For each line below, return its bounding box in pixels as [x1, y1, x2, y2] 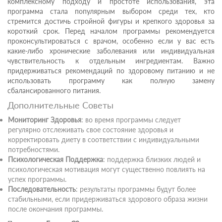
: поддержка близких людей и [103, 155, 201, 164]
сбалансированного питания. [7, 86, 101, 95]
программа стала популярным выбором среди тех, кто [7, 7, 215, 15]
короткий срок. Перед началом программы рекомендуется [7, 27, 215, 35]
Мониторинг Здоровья [8, 115, 81, 124]
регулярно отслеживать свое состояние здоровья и [8, 125, 173, 134]
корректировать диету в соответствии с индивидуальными [8, 135, 199, 144]
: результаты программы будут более [76, 185, 196, 193]
